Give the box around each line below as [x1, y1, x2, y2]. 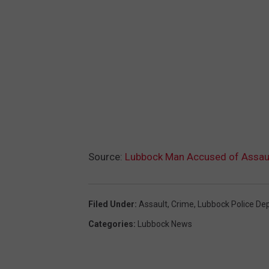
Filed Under [88, 199, 134, 209]
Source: [88, 150, 125, 163]
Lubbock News [138, 219, 192, 229]
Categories [88, 219, 133, 229]
